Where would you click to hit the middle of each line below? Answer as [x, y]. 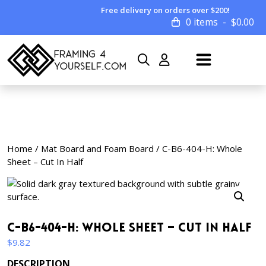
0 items [202, 22]
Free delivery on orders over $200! [166, 10]
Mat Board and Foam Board [97, 148]
